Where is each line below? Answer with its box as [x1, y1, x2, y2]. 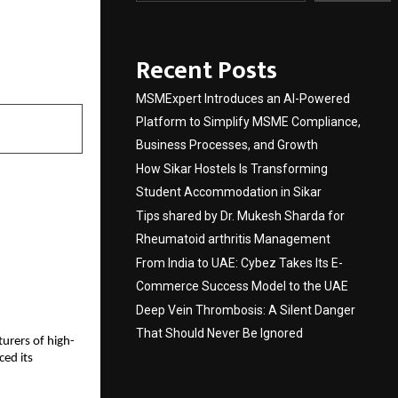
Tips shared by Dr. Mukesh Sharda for [136, 209, 345, 224]
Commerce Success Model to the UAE [136, 279, 348, 294]
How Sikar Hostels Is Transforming [136, 162, 328, 177]
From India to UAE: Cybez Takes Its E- [136, 256, 343, 271]
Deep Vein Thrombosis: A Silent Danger [136, 303, 355, 318]
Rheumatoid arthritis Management [136, 232, 330, 247]
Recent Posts [136, 50, 277, 92]
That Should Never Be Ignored [136, 326, 303, 341]
